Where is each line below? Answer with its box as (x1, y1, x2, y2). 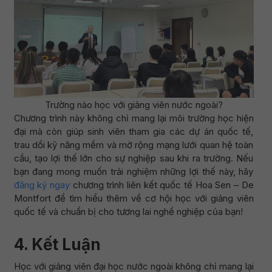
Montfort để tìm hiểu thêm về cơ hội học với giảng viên (13, 192, 254, 204)
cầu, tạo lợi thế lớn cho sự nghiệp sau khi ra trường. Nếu (13, 152, 254, 164)
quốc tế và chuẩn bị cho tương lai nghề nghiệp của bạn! (13, 206, 243, 217)
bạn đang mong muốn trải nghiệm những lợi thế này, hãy (13, 166, 254, 177)
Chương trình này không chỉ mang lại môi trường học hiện (13, 112, 254, 124)
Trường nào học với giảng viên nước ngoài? (44, 99, 223, 110)
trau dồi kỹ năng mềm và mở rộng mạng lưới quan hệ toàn (13, 139, 254, 151)
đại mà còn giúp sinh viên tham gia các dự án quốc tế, (13, 126, 254, 137)
